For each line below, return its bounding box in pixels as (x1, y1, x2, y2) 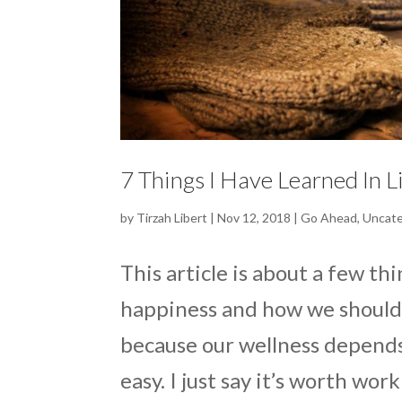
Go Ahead (301, 209, 358, 225)
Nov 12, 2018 (217, 209, 292, 225)
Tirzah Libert (136, 209, 208, 225)
